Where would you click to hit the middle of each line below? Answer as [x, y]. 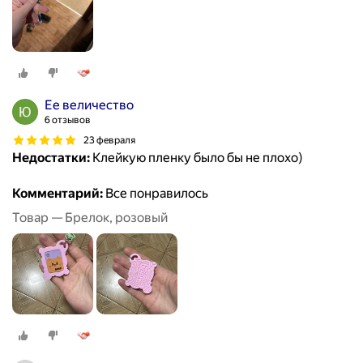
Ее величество [89, 105]
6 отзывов [68, 120]
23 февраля [109, 140]
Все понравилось [156, 194]
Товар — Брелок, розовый [90, 218]
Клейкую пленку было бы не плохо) [196, 158]
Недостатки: [51, 158]
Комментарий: [58, 194]
